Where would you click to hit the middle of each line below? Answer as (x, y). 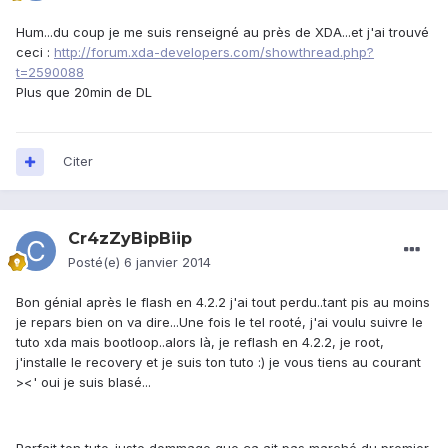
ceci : (35, 52)
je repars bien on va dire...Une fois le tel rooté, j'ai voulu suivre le (219, 322)
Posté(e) (96, 262)
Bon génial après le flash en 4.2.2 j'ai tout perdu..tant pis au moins (223, 302)
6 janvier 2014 (167, 262)
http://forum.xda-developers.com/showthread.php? (214, 52)
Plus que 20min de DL (84, 92)
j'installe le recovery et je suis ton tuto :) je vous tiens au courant (218, 362)
